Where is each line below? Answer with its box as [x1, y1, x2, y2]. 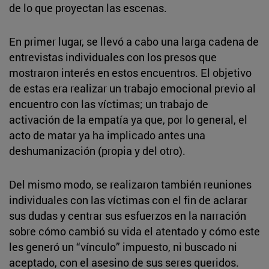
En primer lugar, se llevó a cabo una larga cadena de [9, 34, 259, 49]
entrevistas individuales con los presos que [9, 49, 217, 64]
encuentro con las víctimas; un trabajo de [9, 96, 208, 111]
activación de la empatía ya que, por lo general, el [9, 112, 247, 127]
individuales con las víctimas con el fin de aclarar [9, 192, 247, 207]
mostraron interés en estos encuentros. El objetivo [9, 65, 252, 80]
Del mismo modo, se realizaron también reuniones [9, 177, 252, 192]
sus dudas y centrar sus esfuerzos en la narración [9, 208, 246, 223]
